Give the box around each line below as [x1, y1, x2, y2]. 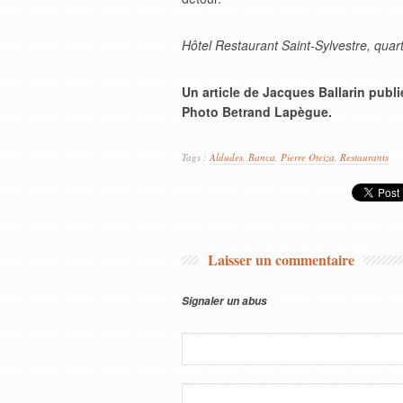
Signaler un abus [182, 293, 267, 309]
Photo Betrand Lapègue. [182, 103, 332, 121]
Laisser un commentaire [208, 249, 354, 270]
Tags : [182, 150, 210, 164]
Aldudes [210, 150, 243, 164]
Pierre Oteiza [281, 150, 335, 164]
